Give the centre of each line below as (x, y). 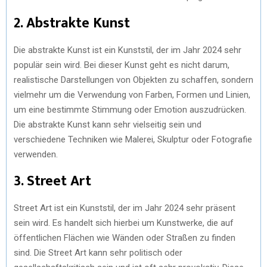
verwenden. (36, 154)
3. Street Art (52, 181)
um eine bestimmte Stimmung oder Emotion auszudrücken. (130, 109)
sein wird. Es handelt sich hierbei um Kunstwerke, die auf (124, 223)
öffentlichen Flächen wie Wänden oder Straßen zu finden (125, 237)
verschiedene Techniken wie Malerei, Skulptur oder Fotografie (133, 139)
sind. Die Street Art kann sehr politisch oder (98, 252)
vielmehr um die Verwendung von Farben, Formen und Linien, (132, 94)
